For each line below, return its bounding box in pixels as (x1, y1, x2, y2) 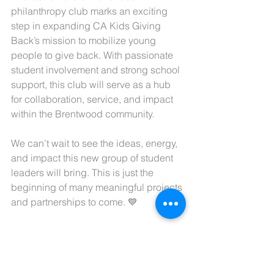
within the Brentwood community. (11, 108, 154, 120)
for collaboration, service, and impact (11, 93, 176, 105)
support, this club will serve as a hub (11, 78, 173, 91)
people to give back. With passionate (11, 49, 176, 61)
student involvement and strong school (11, 64, 182, 76)
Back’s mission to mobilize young (11, 34, 158, 46)
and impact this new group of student (11, 152, 176, 164)
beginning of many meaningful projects (11, 181, 185, 193)
